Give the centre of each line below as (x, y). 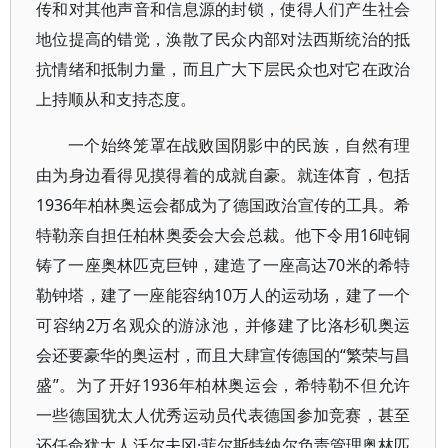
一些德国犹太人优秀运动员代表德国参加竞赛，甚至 (223, 415)
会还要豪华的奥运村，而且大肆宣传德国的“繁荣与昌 (223, 355)
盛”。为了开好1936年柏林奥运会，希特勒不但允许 (223, 385)
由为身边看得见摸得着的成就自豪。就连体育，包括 (223, 175)
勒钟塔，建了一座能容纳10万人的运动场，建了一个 (223, 295)
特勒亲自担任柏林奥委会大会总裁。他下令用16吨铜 (223, 235)
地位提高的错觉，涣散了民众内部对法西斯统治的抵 (223, 39)
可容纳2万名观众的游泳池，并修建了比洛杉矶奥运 (223, 325)
